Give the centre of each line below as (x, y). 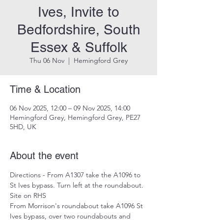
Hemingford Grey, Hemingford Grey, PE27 (75, 117)
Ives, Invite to (79, 12)
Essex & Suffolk (79, 47)
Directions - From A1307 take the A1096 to (76, 175)
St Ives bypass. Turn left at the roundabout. (78, 185)
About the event (44, 155)
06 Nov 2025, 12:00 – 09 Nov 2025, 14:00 (70, 108)
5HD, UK (23, 126)
